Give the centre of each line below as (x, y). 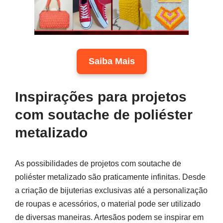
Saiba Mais (111, 61)
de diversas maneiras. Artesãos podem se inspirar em (109, 217)
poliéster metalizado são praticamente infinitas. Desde (110, 177)
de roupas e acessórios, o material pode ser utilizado (108, 204)
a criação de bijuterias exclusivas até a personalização (111, 190)
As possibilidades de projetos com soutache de (98, 163)
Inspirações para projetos (101, 97)
